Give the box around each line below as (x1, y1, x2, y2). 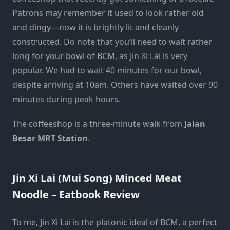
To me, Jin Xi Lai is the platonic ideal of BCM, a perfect (12, 217, 217, 228)
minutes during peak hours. (12, 93, 121, 105)
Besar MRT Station (12, 132, 88, 144)
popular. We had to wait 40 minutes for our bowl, (12, 65, 202, 76)
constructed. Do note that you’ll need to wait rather (12, 36, 212, 48)
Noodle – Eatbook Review (12, 187, 140, 202)
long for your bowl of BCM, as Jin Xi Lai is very (12, 50, 187, 62)
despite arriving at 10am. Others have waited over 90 (12, 79, 218, 91)
